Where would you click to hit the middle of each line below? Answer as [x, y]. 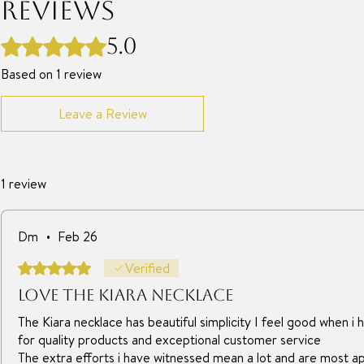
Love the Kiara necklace [126, 295]
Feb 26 [78, 236]
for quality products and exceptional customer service [169, 340]
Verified [147, 268]
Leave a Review [102, 114]
